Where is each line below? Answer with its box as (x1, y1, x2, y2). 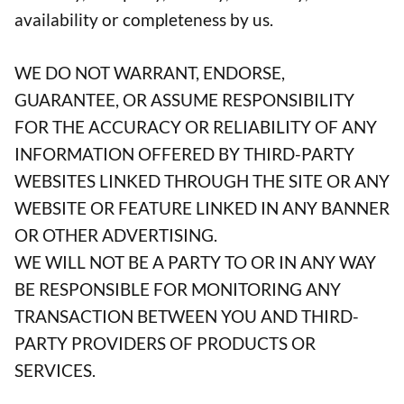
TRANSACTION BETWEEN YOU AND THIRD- (14, 305, 359, 326)
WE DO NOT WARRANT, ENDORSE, (14, 61, 285, 83)
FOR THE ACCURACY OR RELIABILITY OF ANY (14, 115, 377, 137)
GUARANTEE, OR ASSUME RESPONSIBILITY (14, 88, 354, 110)
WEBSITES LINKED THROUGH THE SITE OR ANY (14, 170, 390, 191)
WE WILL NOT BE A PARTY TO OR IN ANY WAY (14, 251, 376, 272)
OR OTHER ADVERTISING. (14, 224, 217, 245)
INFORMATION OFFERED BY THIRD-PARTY (14, 142, 354, 164)
